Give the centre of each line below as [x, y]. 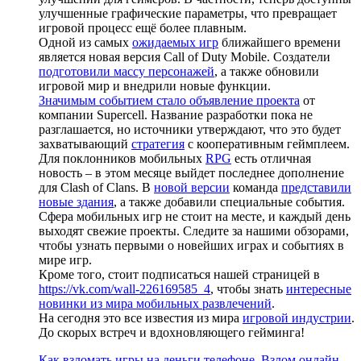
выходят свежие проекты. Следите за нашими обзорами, [194, 230]
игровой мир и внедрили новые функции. [155, 85]
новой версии [192, 187]
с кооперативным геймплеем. [267, 143]
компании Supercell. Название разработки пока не [176, 114]
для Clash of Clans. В [96, 187]
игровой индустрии [297, 317]
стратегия [158, 143]
